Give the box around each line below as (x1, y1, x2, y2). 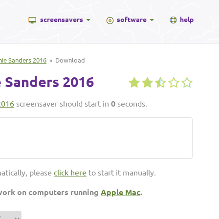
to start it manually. (87, 168, 156, 177)
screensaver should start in (14, 99, 111, 108)
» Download (46, 57, 85, 64)
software (117, 16, 147, 23)
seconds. (115, 99, 147, 108)
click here (54, 168, 87, 177)
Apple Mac (101, 188, 140, 197)
